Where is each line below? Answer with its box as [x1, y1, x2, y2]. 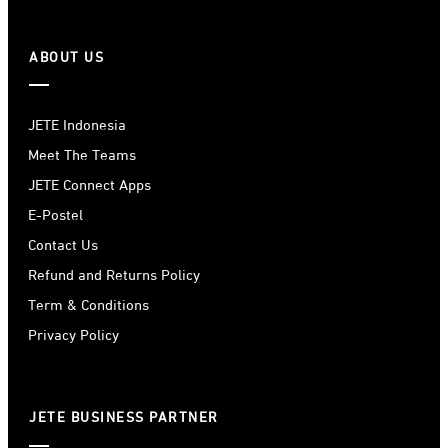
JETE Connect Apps [28, 178, 151, 194]
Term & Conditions [28, 298, 149, 314]
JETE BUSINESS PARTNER [29, 411, 219, 426]
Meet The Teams [28, 148, 136, 164]
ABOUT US [29, 50, 104, 65]
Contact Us [28, 238, 98, 254]
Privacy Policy [28, 328, 119, 344]
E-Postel [28, 208, 83, 224]
